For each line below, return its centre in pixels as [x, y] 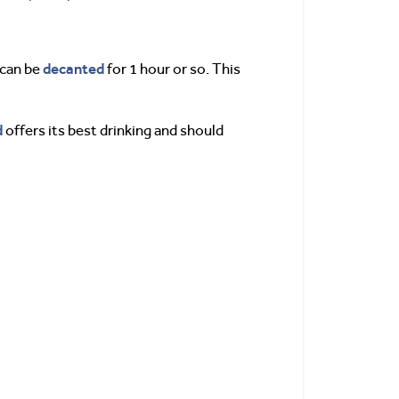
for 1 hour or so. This [172, 69]
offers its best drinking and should [113, 131]
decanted [73, 69]
